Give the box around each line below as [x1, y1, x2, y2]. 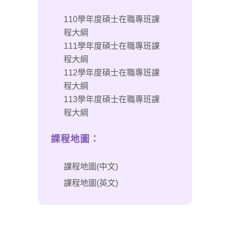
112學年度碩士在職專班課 [64, 68, 160, 77]
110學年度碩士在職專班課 [64, 15, 160, 24]
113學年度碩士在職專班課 [64, 95, 160, 104]
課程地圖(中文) [64, 162, 118, 171]
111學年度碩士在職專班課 [64, 42, 160, 50]
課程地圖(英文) [64, 179, 118, 187]
